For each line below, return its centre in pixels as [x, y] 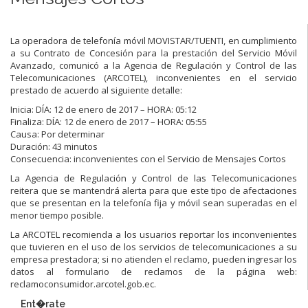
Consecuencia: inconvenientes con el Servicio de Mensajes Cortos [148, 158]
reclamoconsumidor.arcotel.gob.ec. [83, 284]
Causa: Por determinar [57, 134]
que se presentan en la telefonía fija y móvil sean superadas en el [154, 202]
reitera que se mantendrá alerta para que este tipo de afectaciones [154, 190]
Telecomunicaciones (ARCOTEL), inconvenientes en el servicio [154, 77]
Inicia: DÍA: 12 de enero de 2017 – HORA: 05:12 [103, 109]
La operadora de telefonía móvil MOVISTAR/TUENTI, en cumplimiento [154, 40]
